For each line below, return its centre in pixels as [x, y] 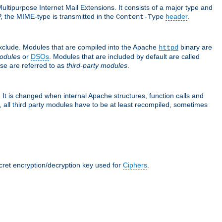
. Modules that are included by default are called [124, 56]
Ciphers [135, 165]
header [176, 16]
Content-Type [140, 17]
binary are [195, 47]
